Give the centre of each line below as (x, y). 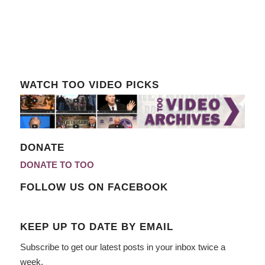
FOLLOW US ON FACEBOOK (94, 187)
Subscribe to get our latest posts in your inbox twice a (122, 247)
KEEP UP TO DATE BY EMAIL (96, 226)
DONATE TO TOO (57, 164)
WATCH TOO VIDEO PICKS (89, 84)
